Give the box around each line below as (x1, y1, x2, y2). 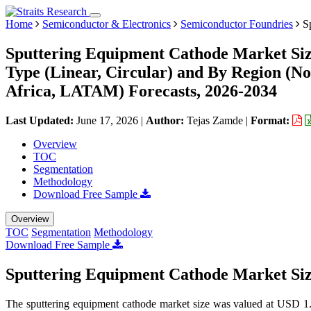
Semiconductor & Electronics (42, 18, 171, 30)
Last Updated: (6, 114, 76, 126)
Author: (146, 114, 187, 126)
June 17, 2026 (76, 114, 138, 126)
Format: (251, 114, 292, 126)
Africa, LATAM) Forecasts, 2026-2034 (6, 81, 277, 100)
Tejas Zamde (187, 114, 243, 126)
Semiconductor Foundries (180, 18, 293, 30)
